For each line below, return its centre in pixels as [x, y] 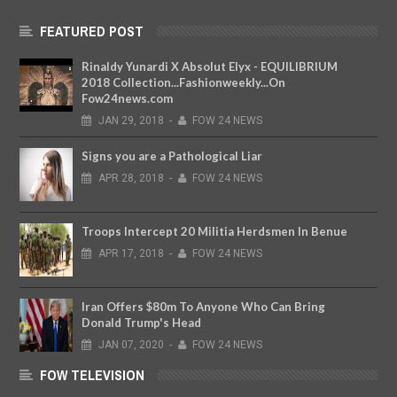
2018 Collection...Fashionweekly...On [183, 83]
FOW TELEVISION [92, 375]
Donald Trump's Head [141, 323]
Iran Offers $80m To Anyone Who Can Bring [203, 307]
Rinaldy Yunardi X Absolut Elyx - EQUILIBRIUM [210, 67]
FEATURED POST [92, 31]
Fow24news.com [127, 99]
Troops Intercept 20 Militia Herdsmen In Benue [214, 232]
